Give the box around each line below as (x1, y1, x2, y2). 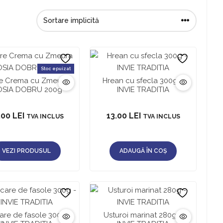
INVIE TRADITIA (117, 85, 170, 94)
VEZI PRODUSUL (2, 147, 51, 154)
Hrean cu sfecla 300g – (102, 76, 184, 85)
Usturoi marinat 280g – (103, 210, 183, 220)
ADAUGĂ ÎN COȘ (119, 147, 167, 154)
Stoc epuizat (41, 66, 71, 71)
